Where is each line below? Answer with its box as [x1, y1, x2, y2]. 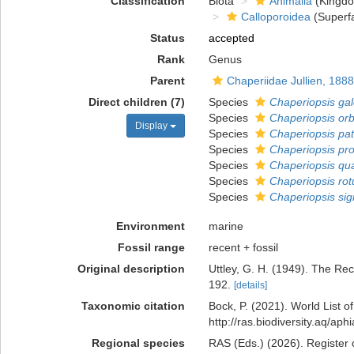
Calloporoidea [240, 10, 311, 23]
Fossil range [117, 241, 185, 254]
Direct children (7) [88, 96, 185, 108]
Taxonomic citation [81, 299, 185, 312]
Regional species [91, 337, 185, 349]
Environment [115, 220, 185, 232]
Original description [77, 262, 185, 275]
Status [149, 32, 185, 44]
